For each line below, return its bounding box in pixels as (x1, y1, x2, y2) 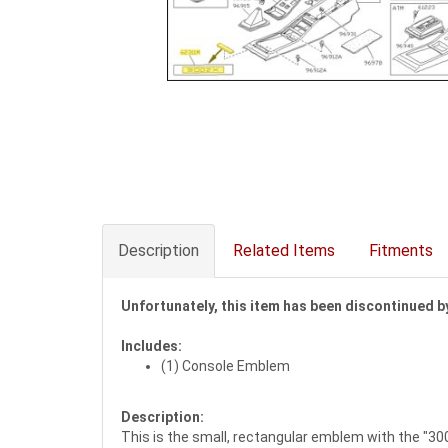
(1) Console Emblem (161, 358, 290, 375)
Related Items (233, 241, 335, 261)
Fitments (369, 241, 433, 261)
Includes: (121, 338, 182, 355)
